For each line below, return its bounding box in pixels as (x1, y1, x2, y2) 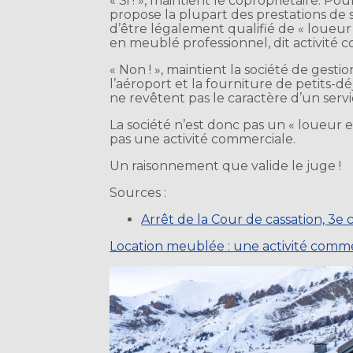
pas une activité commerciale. (110, 132, 296, 147)
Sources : (110, 185, 167, 201)
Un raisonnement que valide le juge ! (110, 158, 342, 174)
